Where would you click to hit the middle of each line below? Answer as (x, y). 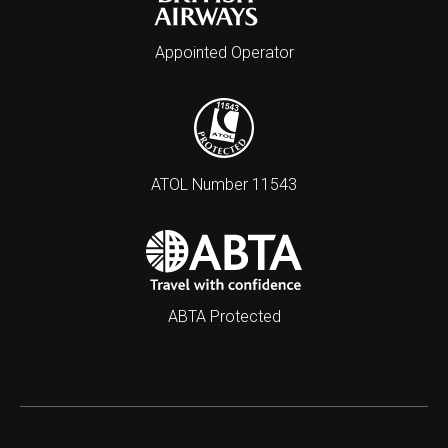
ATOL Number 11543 (224, 184)
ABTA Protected (224, 316)
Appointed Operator (224, 52)
